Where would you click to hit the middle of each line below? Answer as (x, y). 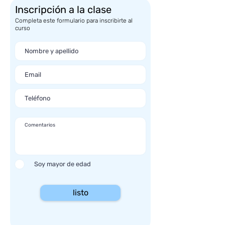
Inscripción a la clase (63, 10)
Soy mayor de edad (63, 164)
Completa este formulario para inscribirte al (74, 21)
